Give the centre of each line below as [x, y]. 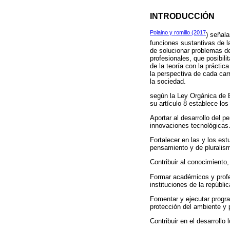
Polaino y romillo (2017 [178, 33]
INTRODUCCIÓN [182, 16]
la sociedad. [168, 81]
